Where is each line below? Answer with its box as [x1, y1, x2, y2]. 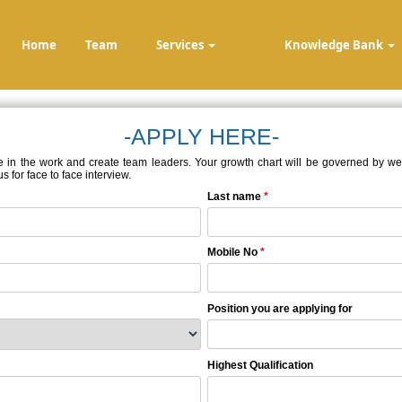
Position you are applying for [207, 302, 353, 315]
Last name [207, 190, 264, 203]
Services [156, 37, 207, 53]
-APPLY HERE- [123, 124, 279, 149]
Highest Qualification [207, 359, 313, 371]
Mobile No [207, 246, 260, 258]
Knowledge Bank [284, 37, 387, 53]
